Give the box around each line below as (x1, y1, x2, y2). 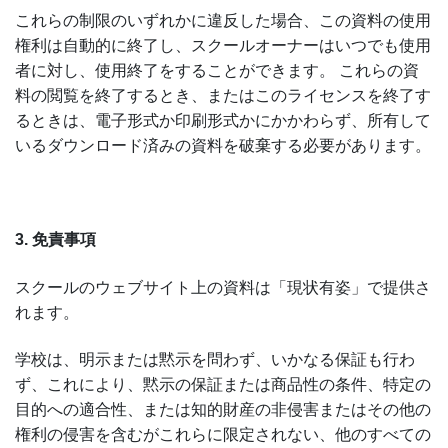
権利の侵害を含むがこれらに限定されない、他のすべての (15, 426, 431, 444)
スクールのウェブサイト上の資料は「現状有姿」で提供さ (15, 278, 431, 296)
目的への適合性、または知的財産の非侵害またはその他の (15, 401, 431, 419)
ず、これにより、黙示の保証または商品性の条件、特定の (15, 376, 431, 394)
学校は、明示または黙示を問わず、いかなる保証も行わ (15, 351, 415, 369)
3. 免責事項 (15, 231, 96, 249)
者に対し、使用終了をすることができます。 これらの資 (15, 61, 419, 79)
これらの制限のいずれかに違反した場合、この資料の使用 (15, 11, 431, 29)
